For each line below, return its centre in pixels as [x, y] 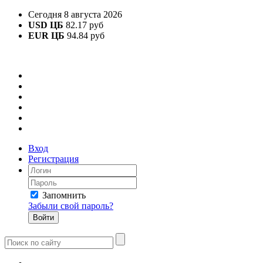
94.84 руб [85, 36]
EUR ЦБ [46, 36]
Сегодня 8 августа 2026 [75, 14]
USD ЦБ [46, 25]
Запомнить [64, 195]
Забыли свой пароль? [71, 206]
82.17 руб [83, 25]
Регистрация [53, 159]
